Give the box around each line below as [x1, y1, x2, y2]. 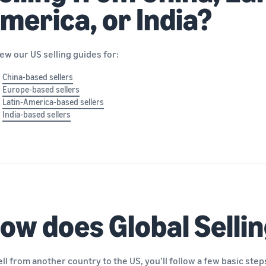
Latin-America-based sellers [2, 96, 104, 107]
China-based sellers [2, 71, 73, 82]
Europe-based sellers [2, 84, 80, 94]
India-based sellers [2, 109, 71, 119]
